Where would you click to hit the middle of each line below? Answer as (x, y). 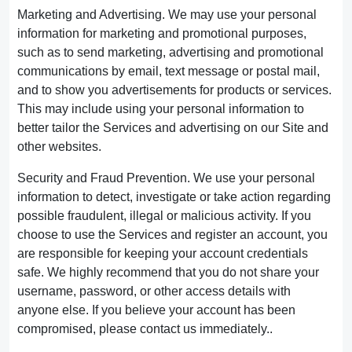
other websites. (59, 147)
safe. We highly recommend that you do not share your (168, 272)
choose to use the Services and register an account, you (172, 235)
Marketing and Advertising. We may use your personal (167, 15)
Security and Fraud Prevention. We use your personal (166, 178)
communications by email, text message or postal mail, (169, 71)
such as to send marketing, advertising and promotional (170, 52)
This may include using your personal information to (161, 109)
